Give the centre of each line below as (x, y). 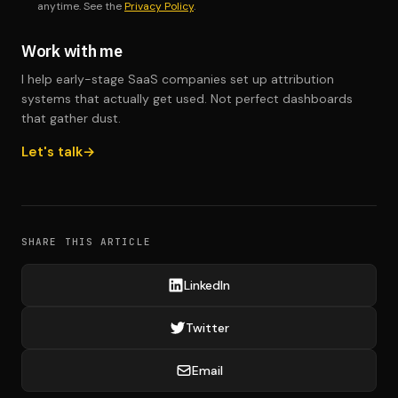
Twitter (207, 328)
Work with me (72, 51)
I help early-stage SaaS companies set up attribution (178, 79)
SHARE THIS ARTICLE (86, 242)
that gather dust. (71, 118)
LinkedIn (207, 285)
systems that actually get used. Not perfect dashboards (187, 99)
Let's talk (52, 152)
